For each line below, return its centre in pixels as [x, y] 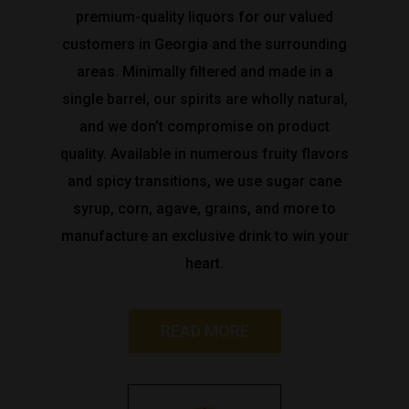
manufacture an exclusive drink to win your [204, 236]
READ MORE [204, 331]
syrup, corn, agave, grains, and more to [204, 209]
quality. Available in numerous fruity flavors [204, 154]
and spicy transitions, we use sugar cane [204, 181]
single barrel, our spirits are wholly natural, [204, 99]
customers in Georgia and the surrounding [204, 44]
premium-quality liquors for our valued [204, 17]
